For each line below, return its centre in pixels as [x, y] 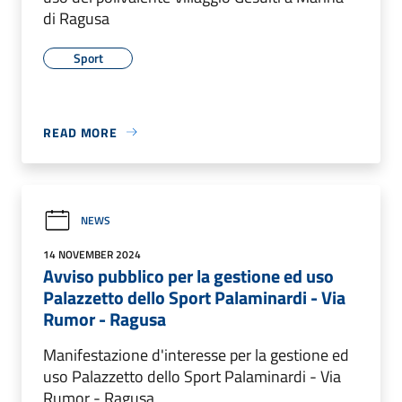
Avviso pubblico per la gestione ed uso [188, 275]
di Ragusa [76, 18]
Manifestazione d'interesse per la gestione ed [196, 354]
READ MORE [81, 132]
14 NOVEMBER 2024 [92, 254]
